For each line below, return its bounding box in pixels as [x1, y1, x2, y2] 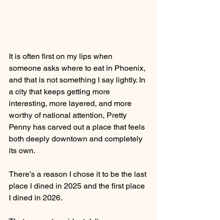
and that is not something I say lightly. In [9, 75, 147, 84]
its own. [9, 145, 35, 155]
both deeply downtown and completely [9, 134, 144, 143]
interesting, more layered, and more [9, 98, 134, 108]
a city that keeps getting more [9, 86, 112, 96]
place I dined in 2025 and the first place [9, 181, 147, 191]
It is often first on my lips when [9, 51, 114, 61]
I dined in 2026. [9, 192, 62, 202]
